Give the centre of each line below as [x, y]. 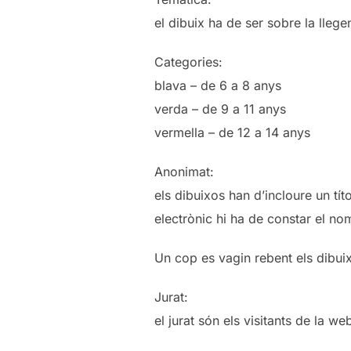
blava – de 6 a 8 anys [218, 85]
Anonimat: [184, 171]
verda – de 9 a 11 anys [220, 109]
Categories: [188, 62]
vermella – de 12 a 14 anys [232, 132]
